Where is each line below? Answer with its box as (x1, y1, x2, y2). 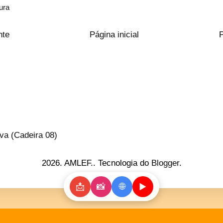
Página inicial (90, 29, 139, 39)
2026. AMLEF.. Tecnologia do (41, 158, 151, 168)
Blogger (151, 158, 179, 168)
